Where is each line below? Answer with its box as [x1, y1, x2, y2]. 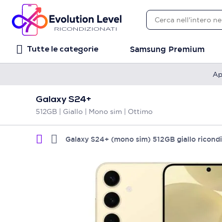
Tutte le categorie [27, 46, 98, 54]
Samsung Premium [130, 44, 205, 55]
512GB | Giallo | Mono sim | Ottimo [36, 107, 153, 116]
